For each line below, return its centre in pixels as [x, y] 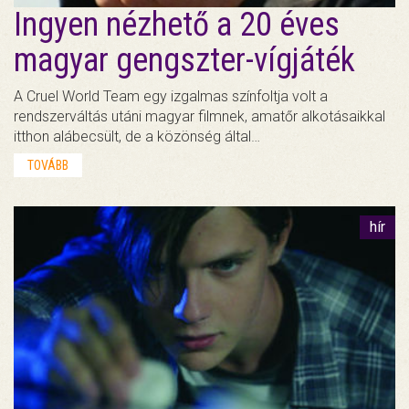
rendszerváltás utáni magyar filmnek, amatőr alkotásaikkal [199, 117]
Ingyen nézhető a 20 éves [177, 25]
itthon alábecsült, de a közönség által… [137, 137]
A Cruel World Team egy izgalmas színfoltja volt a [171, 97]
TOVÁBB [48, 166]
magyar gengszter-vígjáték [184, 61]
